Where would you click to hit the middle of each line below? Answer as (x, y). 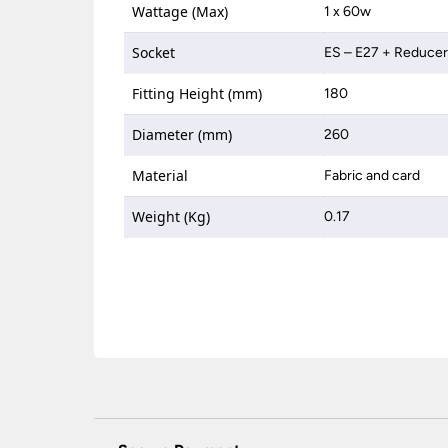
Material (160, 175)
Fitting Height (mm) (197, 93)
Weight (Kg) (171, 216)
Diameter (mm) (182, 134)
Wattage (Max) (180, 11)
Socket (154, 52)
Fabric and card (372, 175)
